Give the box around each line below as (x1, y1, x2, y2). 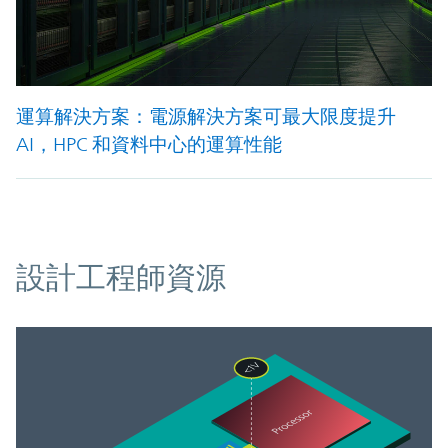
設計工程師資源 (16, 260, 226, 296)
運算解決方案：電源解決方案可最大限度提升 (16, 105, 396, 128)
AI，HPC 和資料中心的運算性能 (16, 133, 282, 156)
